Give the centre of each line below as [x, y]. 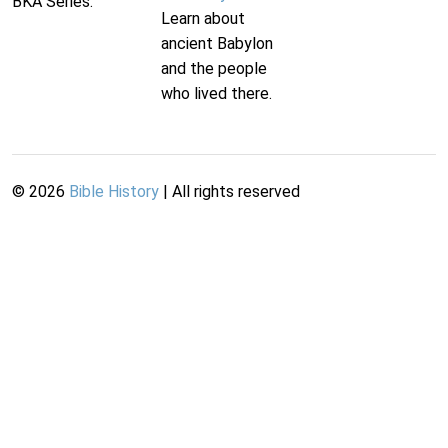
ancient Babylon [217, 44]
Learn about [203, 19]
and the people [214, 69]
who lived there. [217, 94]
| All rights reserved [229, 192]
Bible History [114, 192]
